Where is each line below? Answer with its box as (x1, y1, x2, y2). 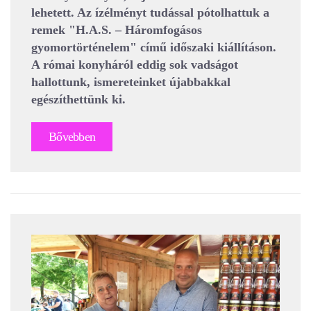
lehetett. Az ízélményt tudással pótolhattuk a (31, 5, 269, 19)
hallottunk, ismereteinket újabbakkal (31, 74, 230, 89)
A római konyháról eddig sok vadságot (31, 57, 238, 72)
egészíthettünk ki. (31, 92, 129, 106)
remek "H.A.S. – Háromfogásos (31, 22, 202, 37)
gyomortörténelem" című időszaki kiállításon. (31, 40, 276, 54)
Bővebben (49, 129, 96, 144)
